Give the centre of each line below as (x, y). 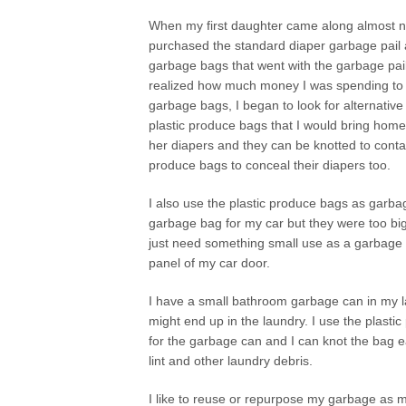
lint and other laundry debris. (231, 361)
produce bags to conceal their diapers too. (270, 165)
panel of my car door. (210, 263)
